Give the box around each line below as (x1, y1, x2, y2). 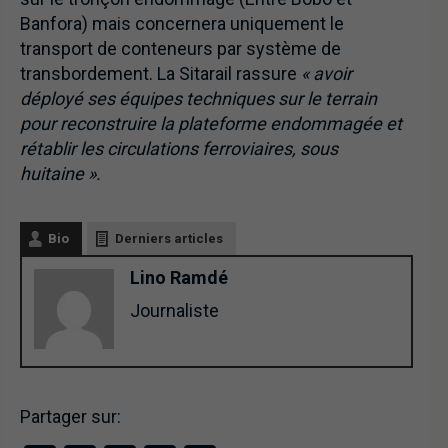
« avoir (301, 62, 352, 84)
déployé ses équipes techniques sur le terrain (20, 87, 377, 109)
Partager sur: (20, 405, 121, 427)
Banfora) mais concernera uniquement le (20, 12, 344, 34)
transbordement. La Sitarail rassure (20, 62, 301, 84)
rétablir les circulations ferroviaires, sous (20, 137, 338, 159)
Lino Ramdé (130, 266, 228, 288)
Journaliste (130, 299, 219, 321)
